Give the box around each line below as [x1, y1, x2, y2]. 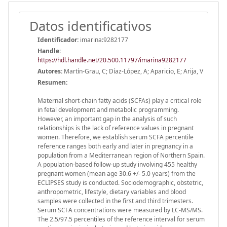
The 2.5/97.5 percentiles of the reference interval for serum [37, 214, 205, 223]
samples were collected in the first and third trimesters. [37, 196, 193, 205]
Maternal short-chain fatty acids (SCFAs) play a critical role [37, 96, 202, 105]
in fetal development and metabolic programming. [37, 105, 179, 114]
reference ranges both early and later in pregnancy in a [37, 141, 193, 150]
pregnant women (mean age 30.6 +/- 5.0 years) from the [37, 169, 196, 178]
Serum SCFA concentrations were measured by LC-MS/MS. [37, 205, 203, 214]
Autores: [37, 66, 62, 75]
